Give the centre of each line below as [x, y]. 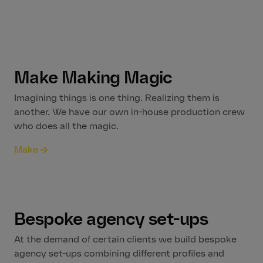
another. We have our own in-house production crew [129, 112]
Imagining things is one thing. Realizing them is [117, 97]
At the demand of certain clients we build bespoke [125, 239]
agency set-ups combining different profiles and [119, 253]
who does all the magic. [66, 126]
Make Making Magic [93, 77]
